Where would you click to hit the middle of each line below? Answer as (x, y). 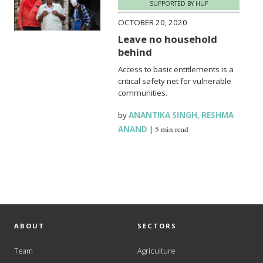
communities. (143, 92)
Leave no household (168, 39)
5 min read (172, 129)
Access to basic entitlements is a (176, 69)
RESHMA (218, 115)
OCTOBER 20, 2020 (153, 22)
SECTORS (157, 225)
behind (135, 52)
